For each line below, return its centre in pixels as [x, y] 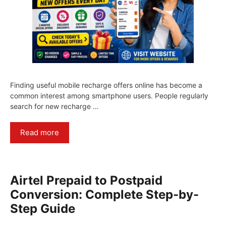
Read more [40, 133]
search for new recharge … [54, 106]
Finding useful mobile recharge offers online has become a [106, 85]
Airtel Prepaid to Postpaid [86, 181]
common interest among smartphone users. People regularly [109, 96]
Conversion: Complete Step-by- [104, 195]
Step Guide [43, 209]
